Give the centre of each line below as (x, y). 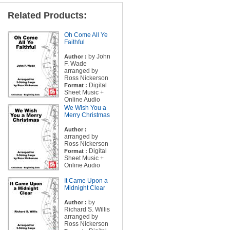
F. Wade (75, 64)
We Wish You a (85, 108)
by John (98, 56)
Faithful (74, 42)
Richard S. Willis (87, 209)
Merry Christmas (87, 115)
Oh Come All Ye (86, 35)
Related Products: (47, 15)
